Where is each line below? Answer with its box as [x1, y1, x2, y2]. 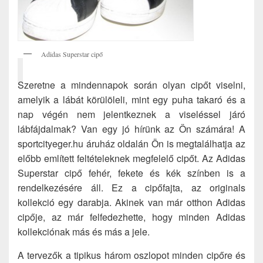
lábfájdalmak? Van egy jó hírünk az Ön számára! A [18, 122, 245, 136]
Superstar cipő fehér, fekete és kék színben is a [18, 166, 245, 180]
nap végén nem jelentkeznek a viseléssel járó [18, 107, 245, 121]
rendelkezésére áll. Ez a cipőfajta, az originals [18, 180, 245, 194]
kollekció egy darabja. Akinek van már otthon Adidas [18, 195, 245, 209]
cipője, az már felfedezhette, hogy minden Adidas [18, 210, 245, 224]
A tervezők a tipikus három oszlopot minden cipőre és [18, 248, 245, 262]
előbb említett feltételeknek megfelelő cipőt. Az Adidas [18, 151, 245, 165]
